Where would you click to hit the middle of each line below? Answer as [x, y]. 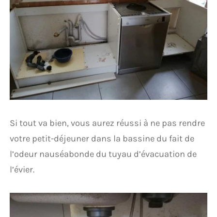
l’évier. [22, 170]
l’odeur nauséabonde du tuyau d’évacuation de [103, 154]
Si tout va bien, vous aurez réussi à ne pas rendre [107, 123]
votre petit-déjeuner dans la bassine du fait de [102, 139]
